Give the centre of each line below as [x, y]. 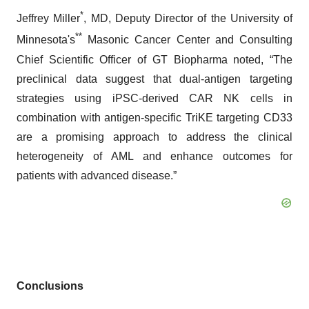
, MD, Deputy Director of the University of [188, 19]
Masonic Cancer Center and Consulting [187, 40]
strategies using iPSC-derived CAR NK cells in [154, 98]
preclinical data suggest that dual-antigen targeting [154, 79]
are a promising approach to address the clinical [154, 137]
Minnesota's [46, 40]
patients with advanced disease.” [97, 175]
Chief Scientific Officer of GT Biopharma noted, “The [154, 59]
